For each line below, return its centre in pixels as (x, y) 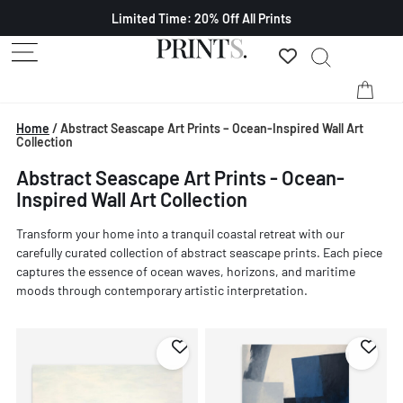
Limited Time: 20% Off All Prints (201, 18)
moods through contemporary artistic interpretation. (161, 290)
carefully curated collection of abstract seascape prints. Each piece (199, 252)
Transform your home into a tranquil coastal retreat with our (180, 233)
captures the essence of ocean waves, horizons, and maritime (185, 271)
